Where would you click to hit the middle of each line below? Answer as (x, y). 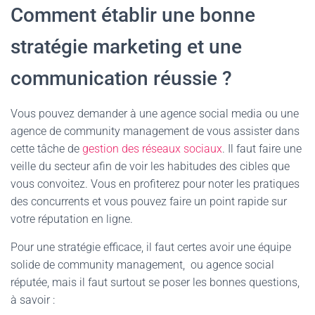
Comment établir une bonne (133, 15)
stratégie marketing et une (126, 47)
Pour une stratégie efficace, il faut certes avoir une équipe (151, 247)
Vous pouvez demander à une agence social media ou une (155, 114)
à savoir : (33, 300)
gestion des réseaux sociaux (152, 149)
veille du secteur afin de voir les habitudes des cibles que (150, 166)
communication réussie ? (121, 78)
